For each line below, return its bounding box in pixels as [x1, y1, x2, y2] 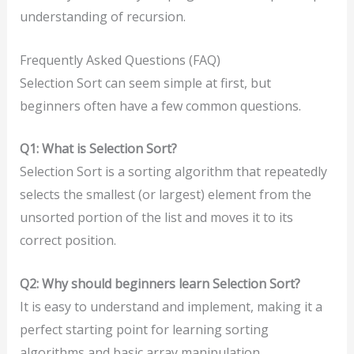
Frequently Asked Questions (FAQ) [19, 51, 220, 69]
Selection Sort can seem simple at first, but [19, 73, 271, 92]
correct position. [19, 232, 116, 250]
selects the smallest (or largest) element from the [19, 186, 311, 204]
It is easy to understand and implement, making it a [19, 297, 322, 315]
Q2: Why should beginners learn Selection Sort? [19, 274, 300, 292]
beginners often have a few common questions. [19, 96, 301, 115]
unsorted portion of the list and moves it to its [19, 209, 293, 227]
